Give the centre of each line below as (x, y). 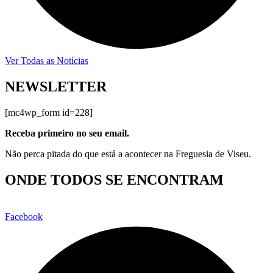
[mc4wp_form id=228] (49, 113)
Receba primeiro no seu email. (67, 133)
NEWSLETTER (56, 87)
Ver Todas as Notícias (47, 61)
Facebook (24, 217)
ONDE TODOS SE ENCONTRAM (114, 180)
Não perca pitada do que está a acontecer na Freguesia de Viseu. (128, 154)
